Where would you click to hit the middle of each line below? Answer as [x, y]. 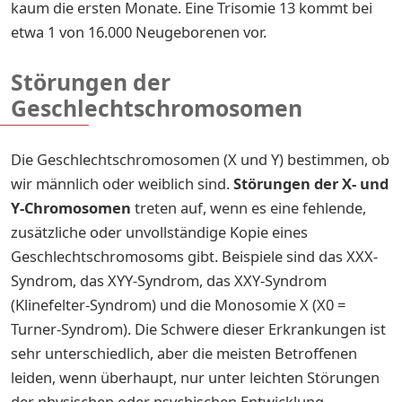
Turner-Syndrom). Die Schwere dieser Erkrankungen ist [198, 328]
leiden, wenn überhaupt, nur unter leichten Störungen [195, 377]
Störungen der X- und [311, 183]
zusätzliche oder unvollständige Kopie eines [159, 232]
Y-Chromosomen [73, 207]
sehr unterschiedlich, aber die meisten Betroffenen [184, 353]
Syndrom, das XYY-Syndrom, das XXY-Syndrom [169, 280]
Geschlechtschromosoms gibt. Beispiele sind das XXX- [194, 256]
